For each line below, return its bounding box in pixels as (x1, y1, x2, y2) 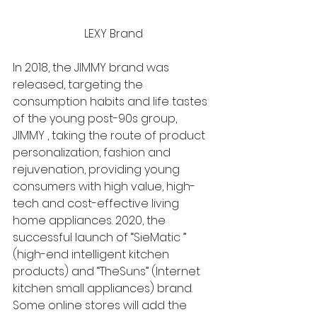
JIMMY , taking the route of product (13, 127, 208, 144)
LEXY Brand (83, 25, 143, 42)
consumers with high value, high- (13, 178, 195, 195)
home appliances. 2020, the (13, 212, 168, 229)
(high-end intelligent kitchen (13, 246, 172, 263)
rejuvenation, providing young (13, 161, 183, 178)
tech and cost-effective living (13, 195, 182, 212)
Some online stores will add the (13, 296, 190, 313)
